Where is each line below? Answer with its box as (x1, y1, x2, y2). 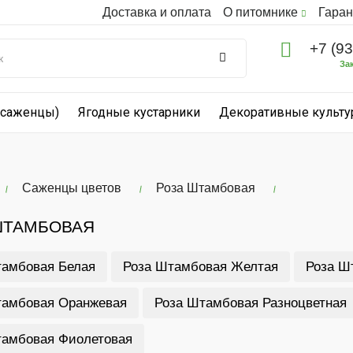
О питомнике (223, 6, 301, 19)
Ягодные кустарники (78, 105, 200, 120)
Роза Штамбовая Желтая (122, 259, 278, 274)
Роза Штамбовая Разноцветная (154, 295, 347, 310)
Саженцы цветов (21, 181, 121, 195)
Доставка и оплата (102, 6, 211, 19)
